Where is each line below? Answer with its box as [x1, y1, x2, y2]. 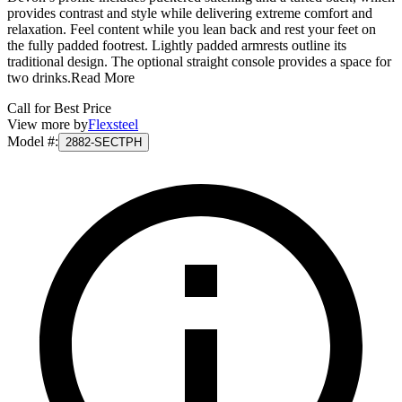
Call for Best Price [7, 100, 111, 116]
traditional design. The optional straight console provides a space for [7, 53, 391, 69]
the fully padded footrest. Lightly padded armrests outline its [7, 37, 346, 53]
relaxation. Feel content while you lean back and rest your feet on [7, 21, 376, 37]
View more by [7, 116, 88, 132]
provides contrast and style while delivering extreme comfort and [7, 4, 372, 21]
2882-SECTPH [66, 135, 142, 149]
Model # [7, 133, 55, 149]
